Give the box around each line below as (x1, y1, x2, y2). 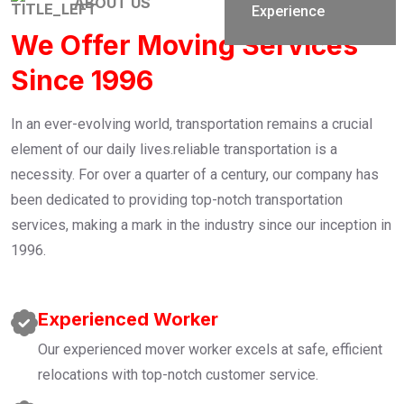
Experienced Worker (38, 308, 218, 330)
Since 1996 (11, 63, 153, 96)
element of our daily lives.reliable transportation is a (11, 140, 337, 158)
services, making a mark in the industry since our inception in (11, 216, 391, 234)
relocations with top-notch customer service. (38, 365, 318, 383)
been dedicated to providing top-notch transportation (11, 190, 343, 208)
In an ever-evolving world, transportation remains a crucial (11, 115, 372, 133)
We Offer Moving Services (11, 28, 358, 61)
